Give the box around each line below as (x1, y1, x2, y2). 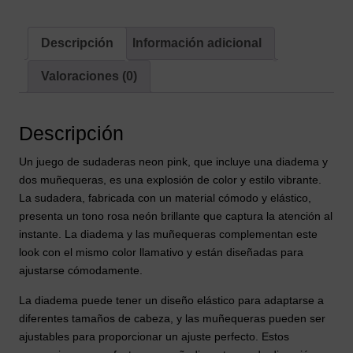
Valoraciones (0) (41, 69, 137, 84)
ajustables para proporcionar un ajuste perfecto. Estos (19, 329, 289, 343)
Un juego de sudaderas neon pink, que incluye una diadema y (19, 154, 328, 168)
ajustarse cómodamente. (19, 263, 143, 277)
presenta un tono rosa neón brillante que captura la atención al (19, 209, 333, 222)
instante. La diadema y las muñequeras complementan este (19, 227, 318, 240)
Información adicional (132, 36, 262, 50)
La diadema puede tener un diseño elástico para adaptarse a (19, 293, 324, 307)
